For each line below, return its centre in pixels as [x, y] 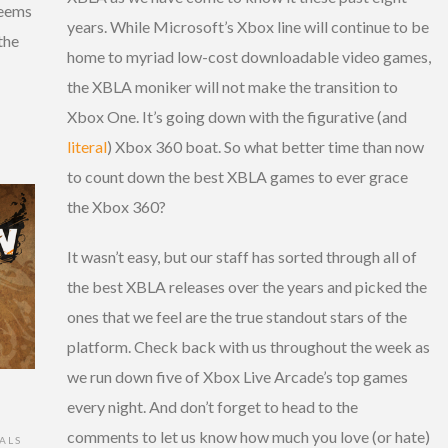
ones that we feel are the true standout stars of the [237, 316]
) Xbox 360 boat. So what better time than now [265, 146]
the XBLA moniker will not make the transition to [232, 86]
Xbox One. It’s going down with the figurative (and [237, 116]
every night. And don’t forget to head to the [212, 406]
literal [87, 146]
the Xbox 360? [116, 206]
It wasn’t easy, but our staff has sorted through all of [242, 256]
